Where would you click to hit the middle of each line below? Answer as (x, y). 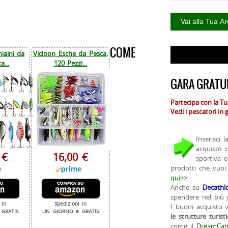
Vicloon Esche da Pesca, (70, 53)
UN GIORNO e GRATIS (70, 211)
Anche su (187, 188)
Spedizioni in (70, 204)
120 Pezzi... (70, 63)
